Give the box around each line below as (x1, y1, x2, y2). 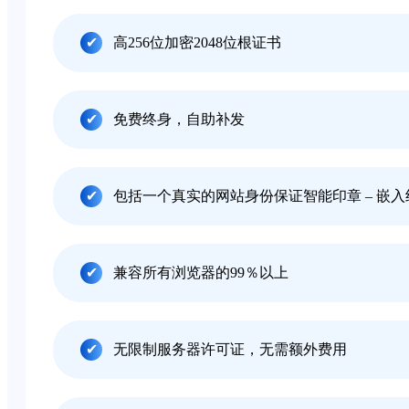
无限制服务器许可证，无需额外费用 (113, 341, 347, 358)
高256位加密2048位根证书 (113, 35, 281, 51)
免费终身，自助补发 (113, 111, 245, 128)
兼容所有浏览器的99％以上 (113, 265, 288, 281)
